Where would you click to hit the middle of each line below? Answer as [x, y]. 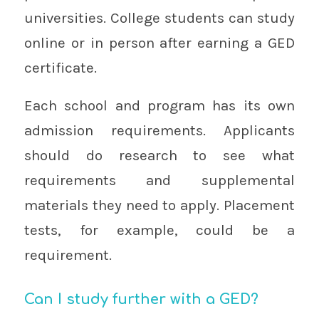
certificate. [60, 68]
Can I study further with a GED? [141, 299]
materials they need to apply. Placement [159, 205]
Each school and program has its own [159, 105]
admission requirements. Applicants [159, 130]
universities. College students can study [159, 18]
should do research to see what [159, 155]
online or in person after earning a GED [159, 43]
